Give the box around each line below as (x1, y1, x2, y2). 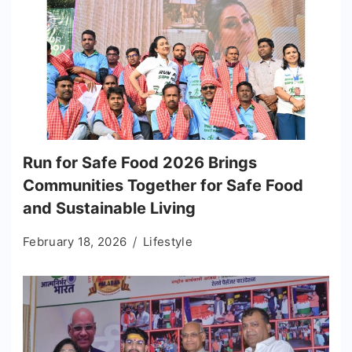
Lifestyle (143, 234, 192, 249)
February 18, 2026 (23, 234, 127, 249)
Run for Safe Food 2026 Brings (23, 153, 257, 172)
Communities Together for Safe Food (23, 176, 303, 195)
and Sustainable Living (23, 199, 196, 218)
